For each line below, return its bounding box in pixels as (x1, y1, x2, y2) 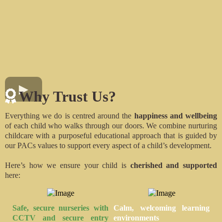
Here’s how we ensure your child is (5, 161, 130, 170)
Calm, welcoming (113, 204, 176, 213)
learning (175, 204, 210, 213)
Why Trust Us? (19, 88, 116, 105)
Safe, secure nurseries (12, 204, 90, 213)
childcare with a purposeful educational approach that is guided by (5, 131, 217, 140)
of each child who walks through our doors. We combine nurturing (5, 121, 217, 130)
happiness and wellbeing (134, 111, 218, 120)
